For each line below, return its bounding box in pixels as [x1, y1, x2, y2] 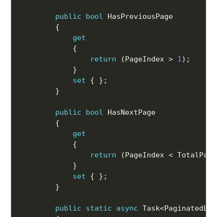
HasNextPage [103, 108, 156, 117]
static [86, 204, 112, 213]
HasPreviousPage [103, 12, 173, 21]
